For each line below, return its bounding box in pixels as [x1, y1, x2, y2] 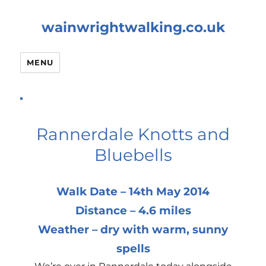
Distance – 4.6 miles [75, 204, 191, 217]
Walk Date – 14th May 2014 [56, 185, 210, 198]
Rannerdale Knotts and [36, 124, 230, 144]
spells [116, 242, 150, 255]
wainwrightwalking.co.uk [41, 19, 225, 36]
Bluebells [94, 145, 172, 165]
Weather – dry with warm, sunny [38, 223, 228, 236]
